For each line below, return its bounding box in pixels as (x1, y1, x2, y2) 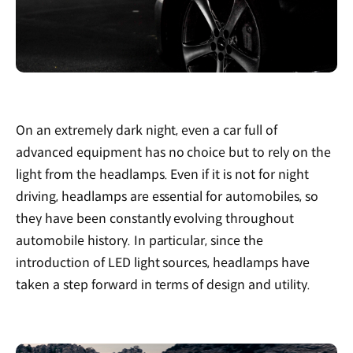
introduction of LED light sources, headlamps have (16, 255, 310, 272)
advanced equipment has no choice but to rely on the (16, 144, 331, 162)
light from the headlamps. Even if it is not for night (16, 166, 309, 184)
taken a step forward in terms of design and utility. (16, 277, 310, 294)
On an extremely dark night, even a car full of (16, 122, 278, 139)
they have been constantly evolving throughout (16, 210, 295, 228)
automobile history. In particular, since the (16, 232, 264, 250)
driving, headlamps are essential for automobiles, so (16, 188, 318, 206)
